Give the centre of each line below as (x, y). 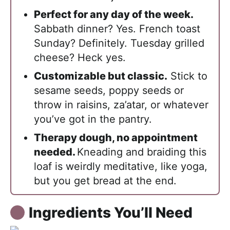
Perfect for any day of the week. (113, 14)
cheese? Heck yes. (80, 57)
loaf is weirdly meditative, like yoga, (121, 166)
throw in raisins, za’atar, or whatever (121, 105)
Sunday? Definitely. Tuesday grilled (119, 43)
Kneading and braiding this (142, 152)
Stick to (187, 76)
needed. (55, 152)
